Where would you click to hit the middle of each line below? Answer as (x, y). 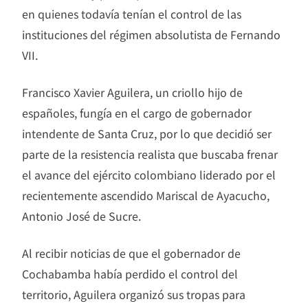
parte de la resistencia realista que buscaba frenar (150, 154)
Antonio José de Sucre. (81, 216)
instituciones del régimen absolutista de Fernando (151, 34)
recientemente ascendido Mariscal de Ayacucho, (146, 195)
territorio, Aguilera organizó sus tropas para (134, 294)
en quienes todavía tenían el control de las (132, 13)
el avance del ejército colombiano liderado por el (149, 174)
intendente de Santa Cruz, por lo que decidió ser (147, 133)
